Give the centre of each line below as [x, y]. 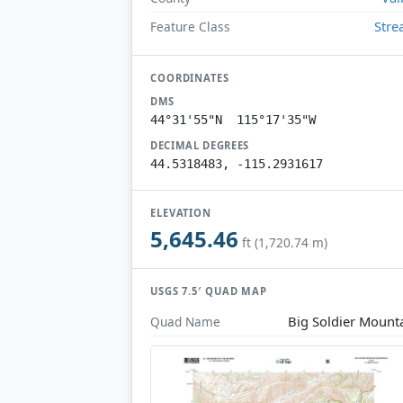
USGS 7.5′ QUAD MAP [209, 291]
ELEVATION [181, 212]
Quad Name [185, 321]
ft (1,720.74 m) [285, 243]
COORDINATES [190, 77]
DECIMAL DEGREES [200, 145]
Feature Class [190, 26]
